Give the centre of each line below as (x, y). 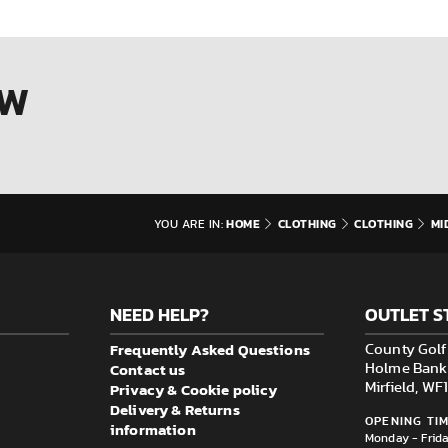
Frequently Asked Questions (210, 350)
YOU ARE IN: (188, 224)
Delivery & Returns (175, 410)
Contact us (148, 370)
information (153, 430)
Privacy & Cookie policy (194, 390)
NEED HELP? (159, 315)
